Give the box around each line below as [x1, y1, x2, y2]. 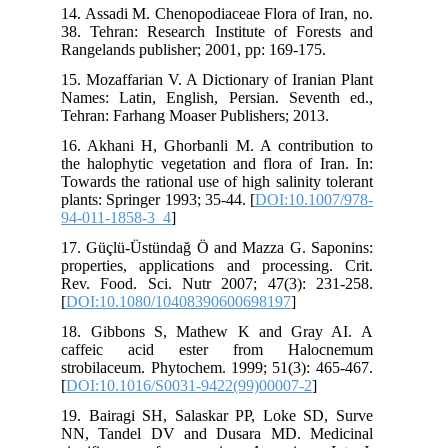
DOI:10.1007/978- [278, 190, 397, 208]
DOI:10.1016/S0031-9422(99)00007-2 [90, 376, 337, 394]
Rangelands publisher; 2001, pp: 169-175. [85, 40, 351, 58]
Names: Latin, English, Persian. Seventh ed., [85, 88, 397, 106]
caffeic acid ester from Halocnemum [85, 340, 397, 358]
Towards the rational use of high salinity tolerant [85, 172, 397, 190]
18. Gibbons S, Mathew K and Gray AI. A [85, 322, 397, 340]
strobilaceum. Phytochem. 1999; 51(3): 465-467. [85, 358, 397, 376]
